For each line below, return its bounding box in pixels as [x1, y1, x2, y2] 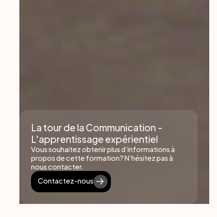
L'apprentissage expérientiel [31, 133, 158, 145]
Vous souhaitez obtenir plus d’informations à [31, 145, 175, 154]
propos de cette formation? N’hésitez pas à [31, 154, 173, 163]
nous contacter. [31, 162, 84, 171]
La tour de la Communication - [31, 122, 162, 134]
